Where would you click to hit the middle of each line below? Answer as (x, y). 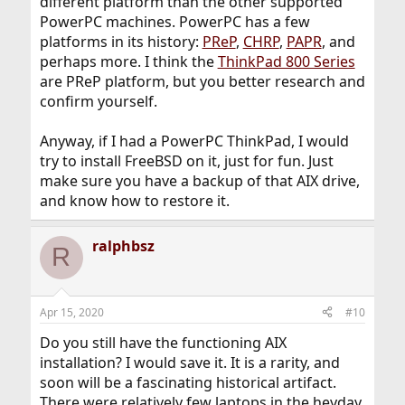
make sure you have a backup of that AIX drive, (199, 180)
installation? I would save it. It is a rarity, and (189, 362)
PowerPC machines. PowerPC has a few (174, 21)
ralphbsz (123, 245)
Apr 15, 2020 (71, 312)
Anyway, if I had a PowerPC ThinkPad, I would (194, 141)
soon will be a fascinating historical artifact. (188, 382)
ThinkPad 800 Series (286, 61)
